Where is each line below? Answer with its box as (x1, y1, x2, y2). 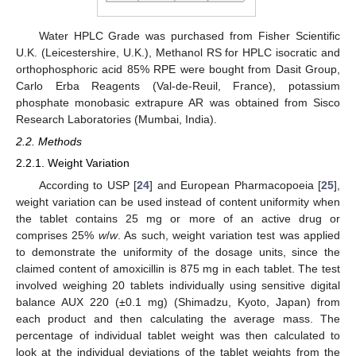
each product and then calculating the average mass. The (16, 311, 340, 325)
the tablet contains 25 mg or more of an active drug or (16, 211, 340, 225)
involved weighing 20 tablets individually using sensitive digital (16, 278, 340, 292)
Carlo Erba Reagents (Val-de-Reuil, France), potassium (16, 79, 340, 93)
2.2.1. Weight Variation (16, 157, 130, 170)
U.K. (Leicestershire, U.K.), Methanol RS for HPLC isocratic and (16, 46, 340, 60)
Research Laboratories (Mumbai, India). (16, 113, 217, 126)
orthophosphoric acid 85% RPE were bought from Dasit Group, (16, 63, 340, 76)
